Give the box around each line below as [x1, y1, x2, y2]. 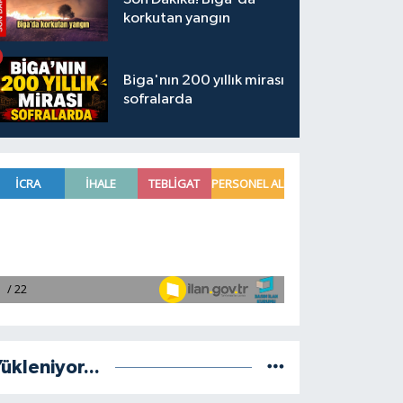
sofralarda [123, 91, 193, 107]
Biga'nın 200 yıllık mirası [123, 72, 285, 88]
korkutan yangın [123, 10, 231, 26]
